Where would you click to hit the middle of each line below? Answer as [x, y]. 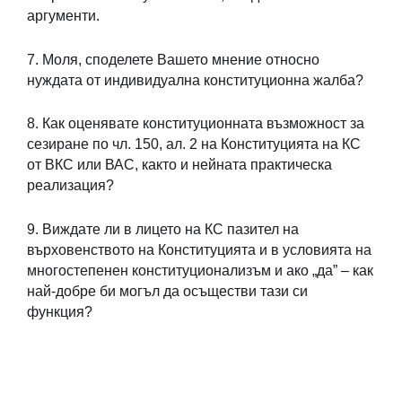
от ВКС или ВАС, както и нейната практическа [179, 165]
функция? [60, 312]
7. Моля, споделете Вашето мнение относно [173, 59]
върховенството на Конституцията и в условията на [199, 250]
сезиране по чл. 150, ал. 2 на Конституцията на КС [194, 144]
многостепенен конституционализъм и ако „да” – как [200, 271]
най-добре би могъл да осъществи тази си [167, 292]
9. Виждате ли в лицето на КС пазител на [163, 230]
